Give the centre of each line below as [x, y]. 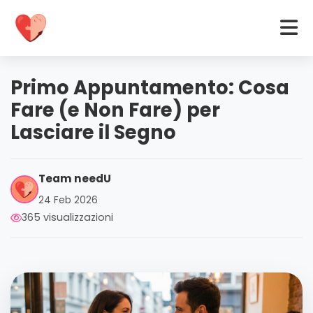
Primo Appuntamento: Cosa [150, 88]
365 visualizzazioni [67, 217]
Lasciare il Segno [93, 132]
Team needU [75, 179]
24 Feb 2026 [68, 200]
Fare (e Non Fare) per [115, 110]
